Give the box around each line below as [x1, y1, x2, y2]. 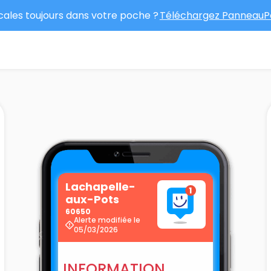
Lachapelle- [65, 178, 135, 194]
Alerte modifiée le [73, 214, 140, 225]
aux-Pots [65, 191, 119, 207]
